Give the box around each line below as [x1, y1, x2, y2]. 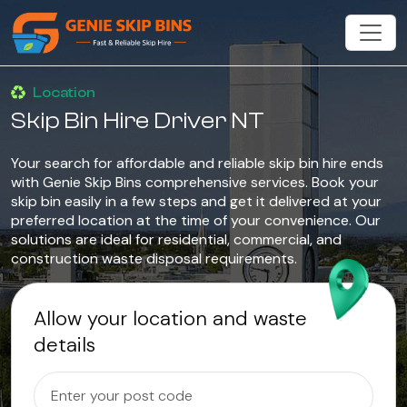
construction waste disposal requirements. [11, 249, 297, 268]
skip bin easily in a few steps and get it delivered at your [11, 192, 382, 211]
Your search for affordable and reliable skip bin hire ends [11, 154, 383, 173]
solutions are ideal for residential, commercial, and [11, 230, 342, 249]
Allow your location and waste [34, 305, 307, 332]
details [34, 332, 95, 358]
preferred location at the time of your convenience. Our [11, 211, 381, 230]
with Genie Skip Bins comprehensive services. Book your [11, 173, 379, 192]
